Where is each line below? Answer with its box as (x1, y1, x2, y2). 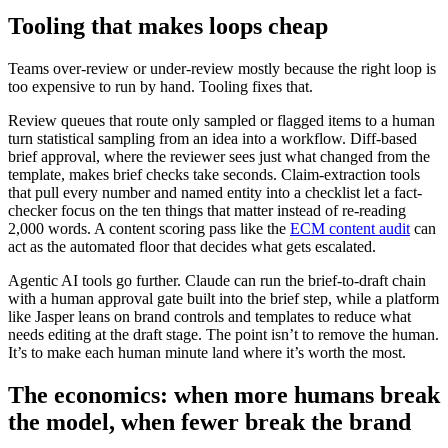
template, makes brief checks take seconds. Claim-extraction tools (8, 166, 420, 184)
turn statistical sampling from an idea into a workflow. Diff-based (8, 130, 417, 148)
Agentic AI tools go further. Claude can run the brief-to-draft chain (8, 272, 426, 290)
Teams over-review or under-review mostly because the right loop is (8, 60, 436, 78)
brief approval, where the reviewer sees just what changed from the (8, 148, 430, 166)
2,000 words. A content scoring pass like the (8, 220, 290, 238)
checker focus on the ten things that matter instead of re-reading (8, 202, 406, 220)
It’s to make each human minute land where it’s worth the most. (8, 344, 406, 362)
